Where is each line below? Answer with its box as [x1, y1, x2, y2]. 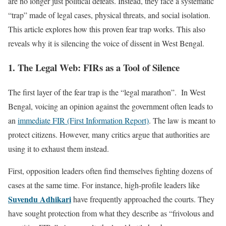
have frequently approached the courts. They [71, 194, 214, 205]
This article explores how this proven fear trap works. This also [8, 23, 205, 34]
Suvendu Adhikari [8, 193, 71, 205]
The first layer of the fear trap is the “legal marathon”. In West [8, 87, 205, 98]
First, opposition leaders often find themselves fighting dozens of [8, 165, 212, 177]
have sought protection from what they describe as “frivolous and [8, 208, 214, 219]
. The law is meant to [149, 115, 215, 126]
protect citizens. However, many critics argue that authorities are [8, 129, 210, 140]
